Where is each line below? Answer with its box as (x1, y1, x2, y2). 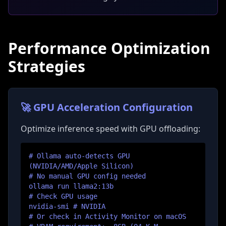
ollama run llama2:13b (29, 182, 114, 190)
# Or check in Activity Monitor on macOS (29, 212, 186, 220)
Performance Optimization (8, 38, 210, 59)
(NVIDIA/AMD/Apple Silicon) (29, 162, 134, 170)
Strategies (8, 56, 85, 77)
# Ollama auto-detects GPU (29, 152, 130, 160)
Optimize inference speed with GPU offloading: (21, 123, 200, 134)
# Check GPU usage (29, 192, 97, 200)
